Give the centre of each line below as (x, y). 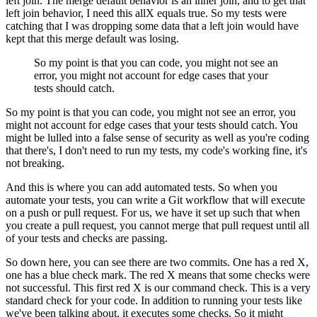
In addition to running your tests (212, 301)
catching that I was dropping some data (93, 26)
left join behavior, (45, 13)
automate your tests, (50, 200)
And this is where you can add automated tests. (110, 188)
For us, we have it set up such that (197, 213)
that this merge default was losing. (103, 39)
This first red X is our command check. (161, 288)
